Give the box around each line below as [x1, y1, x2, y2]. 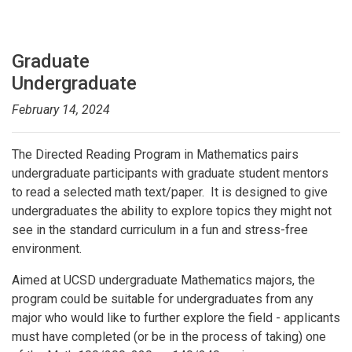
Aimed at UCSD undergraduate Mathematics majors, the [12, 272, 315, 288]
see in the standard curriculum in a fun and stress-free [12, 222, 308, 237]
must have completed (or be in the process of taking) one [12, 328, 326, 344]
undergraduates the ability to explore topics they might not [12, 203, 332, 218]
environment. [12, 240, 82, 256]
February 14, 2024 [12, 101, 110, 117]
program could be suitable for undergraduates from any [12, 291, 313, 306]
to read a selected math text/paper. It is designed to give [12, 184, 328, 200]
